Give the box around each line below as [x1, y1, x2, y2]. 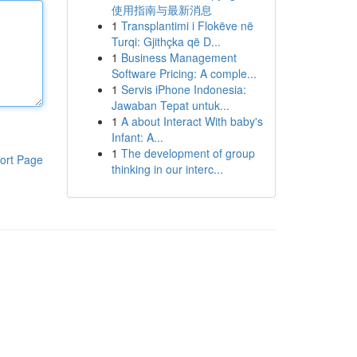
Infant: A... [111, 129, 163, 145]
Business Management [120, 49, 237, 65]
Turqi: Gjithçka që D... [111, 33, 221, 49]
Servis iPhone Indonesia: [120, 81, 246, 97]
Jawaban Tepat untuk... [111, 97, 229, 113]
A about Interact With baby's [120, 113, 263, 129]
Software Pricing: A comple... [111, 65, 257, 81]
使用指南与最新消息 [111, 2, 212, 18]
